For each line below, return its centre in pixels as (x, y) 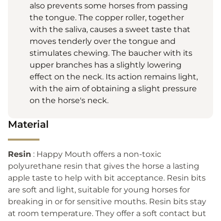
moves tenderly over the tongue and (103, 41)
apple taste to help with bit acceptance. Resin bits (107, 178)
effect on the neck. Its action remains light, (114, 76)
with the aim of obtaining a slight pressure (113, 88)
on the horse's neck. (69, 100)
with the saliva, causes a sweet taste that (110, 29)
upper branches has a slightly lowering (106, 65)
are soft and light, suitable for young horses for (99, 189)
